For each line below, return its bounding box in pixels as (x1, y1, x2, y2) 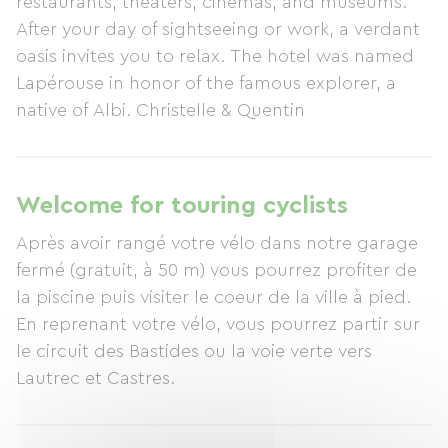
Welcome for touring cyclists (16, 194, 348, 218)
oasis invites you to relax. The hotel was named (16, 47, 414, 65)
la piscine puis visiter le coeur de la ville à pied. (16, 288, 411, 306)
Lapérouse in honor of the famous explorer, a (16, 74, 396, 92)
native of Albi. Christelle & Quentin (16, 101, 305, 119)
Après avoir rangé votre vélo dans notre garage (16, 234, 418, 252)
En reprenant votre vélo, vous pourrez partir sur (16, 315, 420, 333)
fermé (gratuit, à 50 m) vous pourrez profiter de (16, 261, 417, 279)
